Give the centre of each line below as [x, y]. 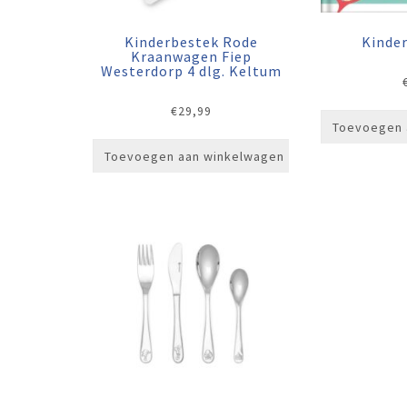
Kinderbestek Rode [191, 42]
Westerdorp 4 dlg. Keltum [191, 71]
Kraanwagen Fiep [191, 57]
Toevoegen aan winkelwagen [194, 157]
